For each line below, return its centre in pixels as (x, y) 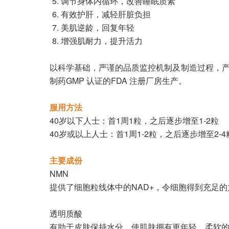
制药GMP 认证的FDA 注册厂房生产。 (118, 81)
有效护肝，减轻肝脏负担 (106, 14)
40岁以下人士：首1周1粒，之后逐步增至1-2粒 (134, 120)
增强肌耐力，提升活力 (102, 41)
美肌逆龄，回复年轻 (98, 27)
